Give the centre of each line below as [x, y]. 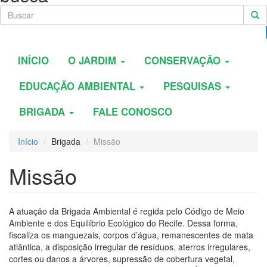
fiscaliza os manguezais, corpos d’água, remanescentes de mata [131, 235]
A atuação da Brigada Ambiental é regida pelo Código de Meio [127, 211]
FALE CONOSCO [133, 112]
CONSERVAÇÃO [184, 60]
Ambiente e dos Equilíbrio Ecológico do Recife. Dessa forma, [123, 223]
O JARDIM [94, 60]
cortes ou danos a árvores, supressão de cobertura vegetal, [122, 259]
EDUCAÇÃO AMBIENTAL [79, 86]
